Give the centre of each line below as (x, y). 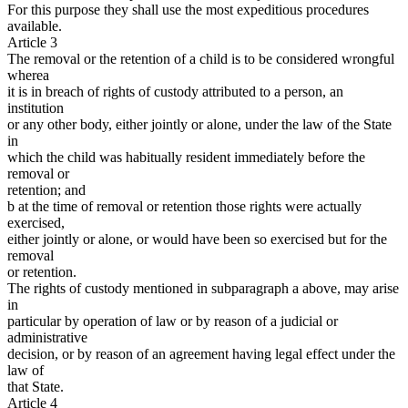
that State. (36, 387)
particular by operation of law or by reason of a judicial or (173, 321)
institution (36, 108)
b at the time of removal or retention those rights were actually (184, 207)
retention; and (46, 190)
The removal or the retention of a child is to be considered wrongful (201, 59)
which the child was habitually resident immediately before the (186, 158)
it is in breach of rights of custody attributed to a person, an (175, 92)
